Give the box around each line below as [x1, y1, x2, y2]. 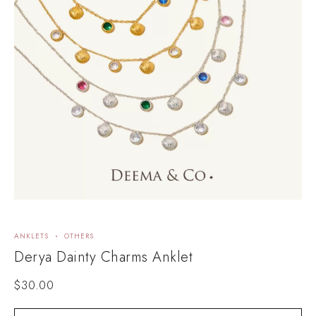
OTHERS [64, 230, 94, 241]
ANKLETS [14, 230, 49, 241]
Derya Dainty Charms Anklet [14, 246, 193, 267]
